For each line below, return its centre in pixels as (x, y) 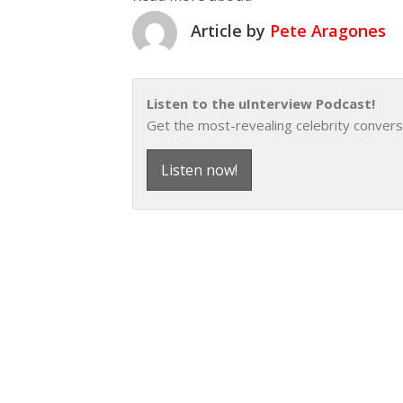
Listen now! (199, 170)
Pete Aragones (328, 31)
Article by (230, 31)
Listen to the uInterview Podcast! (261, 103)
